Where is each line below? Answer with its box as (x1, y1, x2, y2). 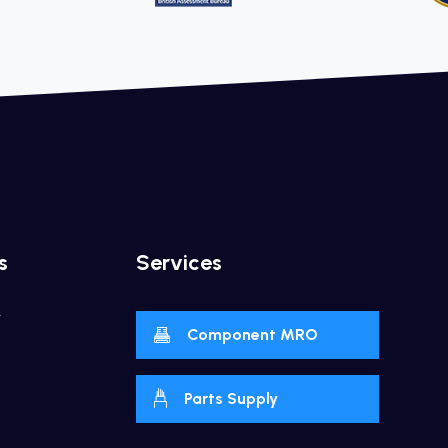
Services (136, 249, 223, 277)
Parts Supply (184, 389, 279, 409)
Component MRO (187, 325, 319, 345)
